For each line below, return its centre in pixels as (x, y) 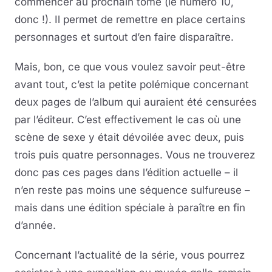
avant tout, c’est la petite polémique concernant (132, 84)
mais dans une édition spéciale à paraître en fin (130, 207)
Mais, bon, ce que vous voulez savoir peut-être (130, 66)
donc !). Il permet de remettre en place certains (130, 19)
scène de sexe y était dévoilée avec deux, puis (129, 137)
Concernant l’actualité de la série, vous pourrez (130, 255)
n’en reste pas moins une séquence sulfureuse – (132, 190)
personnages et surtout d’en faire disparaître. (124, 37)
